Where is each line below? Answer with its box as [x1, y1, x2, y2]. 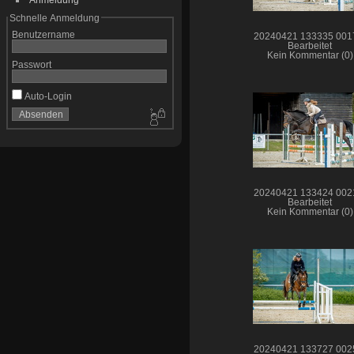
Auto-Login [21, 90, 72, 101]
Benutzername [11, 28, 75, 40]
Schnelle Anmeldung [9, 12, 100, 23]
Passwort [11, 58, 51, 70]
